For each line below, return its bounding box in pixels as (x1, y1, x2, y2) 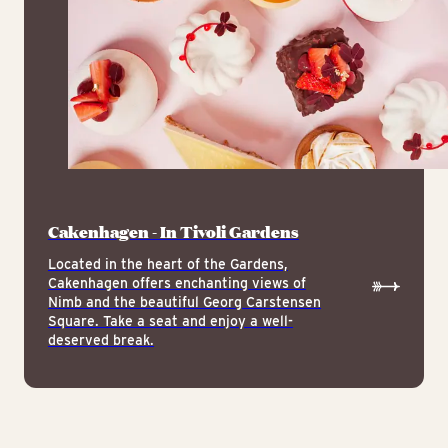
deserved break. (48, 331, 154, 348)
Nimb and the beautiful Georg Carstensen (48, 293, 321, 310)
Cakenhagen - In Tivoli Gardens (48, 218, 299, 244)
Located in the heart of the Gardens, (48, 255, 288, 272)
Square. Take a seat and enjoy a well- (48, 312, 293, 329)
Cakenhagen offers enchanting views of (48, 274, 306, 291)
